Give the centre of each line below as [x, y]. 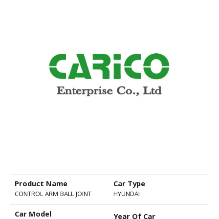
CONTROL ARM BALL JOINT [53, 195]
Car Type [129, 185]
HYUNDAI [127, 195]
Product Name [41, 185]
